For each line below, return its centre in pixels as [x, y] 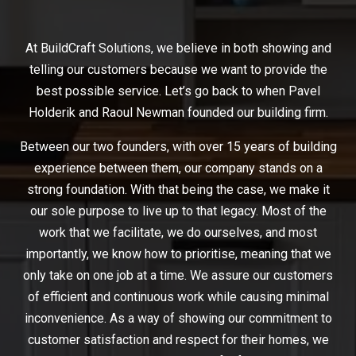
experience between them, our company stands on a [178, 168]
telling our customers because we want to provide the [178, 70]
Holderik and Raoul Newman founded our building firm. [178, 113]
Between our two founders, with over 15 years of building [178, 147]
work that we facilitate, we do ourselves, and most [178, 233]
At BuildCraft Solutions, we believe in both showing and [178, 48]
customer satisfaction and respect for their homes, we [178, 340]
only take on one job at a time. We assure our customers [178, 276]
